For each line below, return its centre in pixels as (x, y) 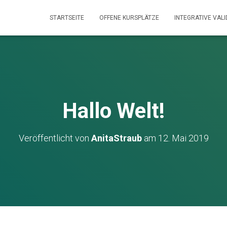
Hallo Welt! (113, 111)
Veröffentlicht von (55, 138)
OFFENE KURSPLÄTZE (129, 18)
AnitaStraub (116, 138)
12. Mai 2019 (183, 138)
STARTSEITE (67, 18)
